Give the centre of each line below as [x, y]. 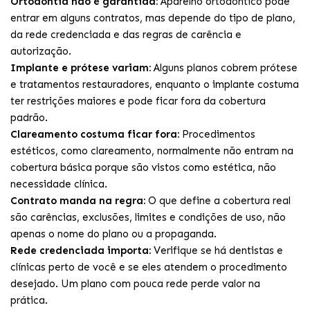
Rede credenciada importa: [81, 250]
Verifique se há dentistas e [217, 250]
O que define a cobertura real [218, 201]
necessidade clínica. [59, 184]
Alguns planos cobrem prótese [224, 68]
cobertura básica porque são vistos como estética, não [143, 167]
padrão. [29, 118]
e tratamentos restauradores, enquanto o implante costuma [155, 84]
